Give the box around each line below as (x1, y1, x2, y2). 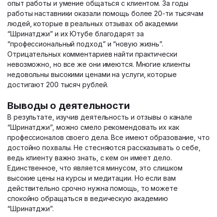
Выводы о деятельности (7, 100, 130, 111)
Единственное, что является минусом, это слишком (7, 164, 183, 172)
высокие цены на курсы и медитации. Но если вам (7, 174, 176, 182)
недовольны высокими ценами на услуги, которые (7, 70, 177, 78)
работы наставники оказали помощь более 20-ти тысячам (7, 9, 204, 17)
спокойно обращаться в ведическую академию (7, 194, 169, 202)
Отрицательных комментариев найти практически (7, 50, 177, 58)
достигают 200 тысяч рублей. (7, 80, 110, 89)
